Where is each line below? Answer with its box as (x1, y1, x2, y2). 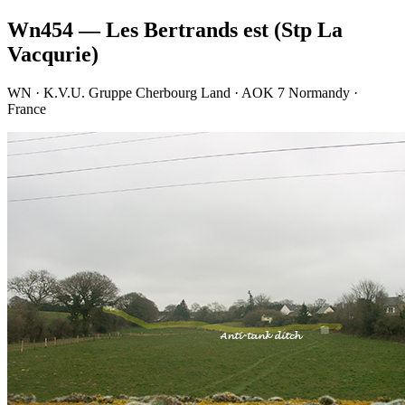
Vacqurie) (7, 42, 99, 66)
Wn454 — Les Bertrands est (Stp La (7, 17, 343, 42)
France (7, 100, 46, 117)
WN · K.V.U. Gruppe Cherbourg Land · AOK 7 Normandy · (7, 84, 358, 100)
